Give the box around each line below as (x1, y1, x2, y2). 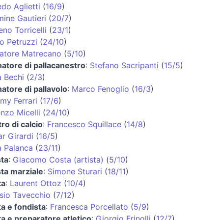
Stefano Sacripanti (89, 60, 159, 70)
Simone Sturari (47, 166, 102, 176)
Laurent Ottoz (9, 178, 61, 188)
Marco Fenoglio (71, 83, 129, 94)
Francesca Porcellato (50, 201, 128, 212)
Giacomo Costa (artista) (12, 154, 104, 165)
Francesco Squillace (47, 119, 121, 129)
